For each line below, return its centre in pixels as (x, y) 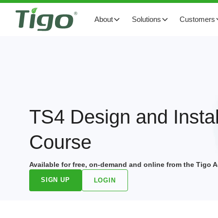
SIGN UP (55, 180)
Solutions (146, 19)
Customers (197, 19)
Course (60, 142)
